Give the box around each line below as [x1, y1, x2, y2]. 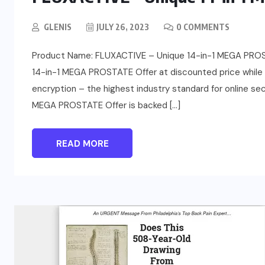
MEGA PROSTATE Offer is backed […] [32, 99, 180, 112]
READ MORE [56, 138, 109, 150]
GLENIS [44, 22, 72, 33]
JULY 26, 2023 [96, 22, 149, 33]
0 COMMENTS [176, 22, 230, 33]
